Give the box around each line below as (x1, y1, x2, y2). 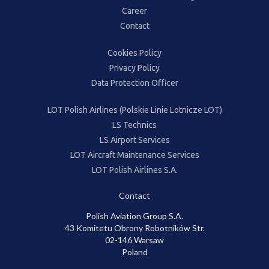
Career (122, 5, 147, 16)
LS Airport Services (99, 134, 170, 145)
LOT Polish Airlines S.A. (91, 165, 178, 175)
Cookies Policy (107, 47, 162, 58)
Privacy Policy (109, 62, 160, 73)
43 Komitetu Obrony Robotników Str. (64, 222, 205, 233)
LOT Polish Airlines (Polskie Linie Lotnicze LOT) (47, 104, 222, 115)
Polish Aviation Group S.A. (86, 210, 183, 221)
